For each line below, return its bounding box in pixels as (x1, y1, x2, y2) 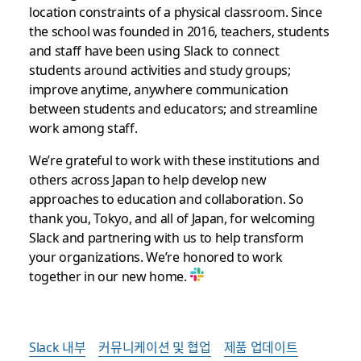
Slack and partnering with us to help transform (28, 226, 305, 247)
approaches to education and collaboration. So (28, 188, 304, 208)
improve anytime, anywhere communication (28, 78, 288, 98)
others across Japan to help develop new (28, 168, 267, 189)
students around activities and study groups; (28, 59, 291, 79)
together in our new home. (28, 265, 190, 285)
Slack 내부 (28, 336, 86, 356)
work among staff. (28, 117, 138, 137)
